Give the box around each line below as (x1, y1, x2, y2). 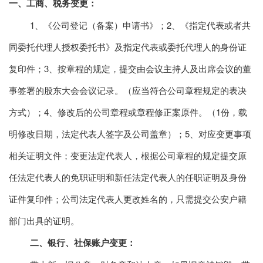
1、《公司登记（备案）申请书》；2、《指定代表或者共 (30, 19, 251, 32)
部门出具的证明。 (9, 214, 79, 227)
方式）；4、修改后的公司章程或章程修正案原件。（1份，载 (9, 106, 247, 119)
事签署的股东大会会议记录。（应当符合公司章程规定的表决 (9, 84, 247, 97)
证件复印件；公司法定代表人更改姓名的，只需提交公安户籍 (9, 193, 247, 205)
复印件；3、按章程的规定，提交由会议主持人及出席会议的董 (9, 62, 251, 75)
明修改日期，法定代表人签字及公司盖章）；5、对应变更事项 (9, 127, 251, 140)
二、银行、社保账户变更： (30, 236, 136, 249)
